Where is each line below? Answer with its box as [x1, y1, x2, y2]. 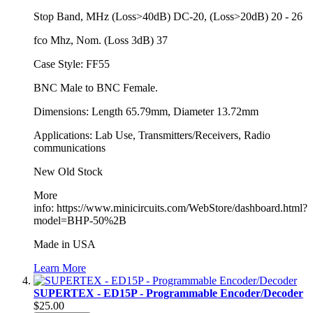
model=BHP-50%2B [34, 214, 126, 226]
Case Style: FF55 [34, 57, 110, 70]
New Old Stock [34, 165, 103, 177]
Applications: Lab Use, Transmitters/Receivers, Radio [34, 129, 270, 141]
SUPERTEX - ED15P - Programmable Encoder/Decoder [34, 286, 303, 299]
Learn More [34, 261, 86, 274]
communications [34, 141, 105, 154]
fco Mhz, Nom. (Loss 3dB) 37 [34, 34, 168, 46]
